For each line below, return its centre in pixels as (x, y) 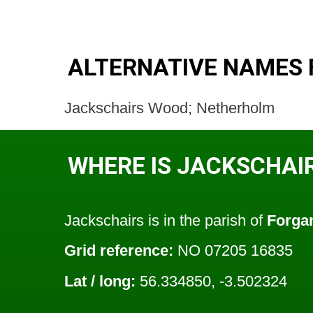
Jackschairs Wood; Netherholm (169, 108)
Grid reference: (119, 251)
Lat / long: (100, 281)
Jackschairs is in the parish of (166, 221)
